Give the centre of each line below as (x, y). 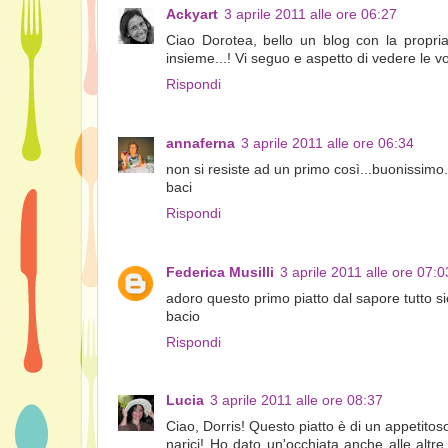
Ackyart (192, 14)
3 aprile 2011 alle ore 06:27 (310, 14)
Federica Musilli (220, 272)
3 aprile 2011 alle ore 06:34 (327, 143)
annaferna (200, 143)
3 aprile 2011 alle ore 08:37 (296, 401)
